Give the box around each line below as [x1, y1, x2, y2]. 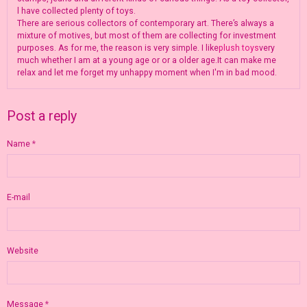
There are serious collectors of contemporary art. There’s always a [17, 18, 274, 28]
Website [7, 245, 38, 256]
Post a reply [7, 108, 77, 124]
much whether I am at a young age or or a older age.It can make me [17, 55, 276, 65]
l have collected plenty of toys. [17, 5, 136, 16]
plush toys [219, 42, 259, 53]
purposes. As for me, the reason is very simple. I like [17, 42, 219, 53]
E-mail [7, 192, 30, 202]
